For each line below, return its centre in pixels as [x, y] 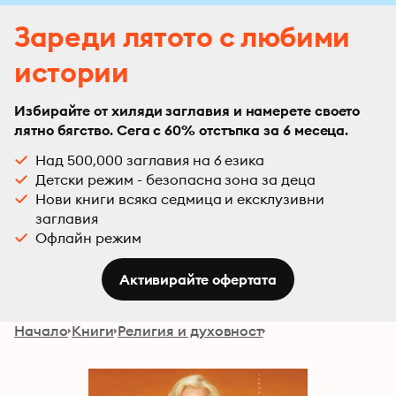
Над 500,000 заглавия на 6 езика [150, 160]
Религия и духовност [190, 331]
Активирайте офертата [198, 279]
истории [72, 72]
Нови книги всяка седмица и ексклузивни [180, 199]
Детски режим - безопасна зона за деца [176, 179]
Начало [41, 331]
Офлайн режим [88, 238]
